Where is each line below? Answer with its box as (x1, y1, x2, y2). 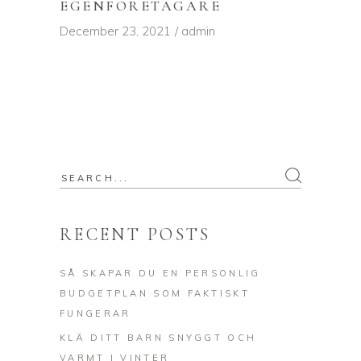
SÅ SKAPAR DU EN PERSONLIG (60, 268, 261, 280)
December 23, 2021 (60, 23, 171, 39)
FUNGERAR (60, 308, 131, 320)
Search (59, 168, 98, 184)
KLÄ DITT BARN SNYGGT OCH (60, 332, 257, 344)
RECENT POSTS (60, 224, 211, 246)
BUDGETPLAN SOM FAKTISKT (60, 288, 250, 300)
